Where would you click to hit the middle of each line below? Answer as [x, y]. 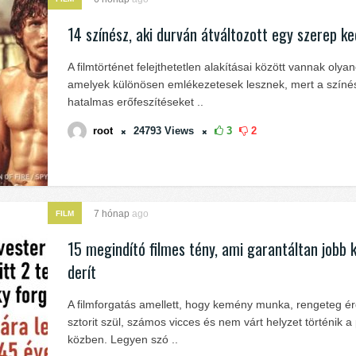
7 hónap [113, 214]
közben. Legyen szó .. [123, 339]
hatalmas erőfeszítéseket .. [135, 102]
